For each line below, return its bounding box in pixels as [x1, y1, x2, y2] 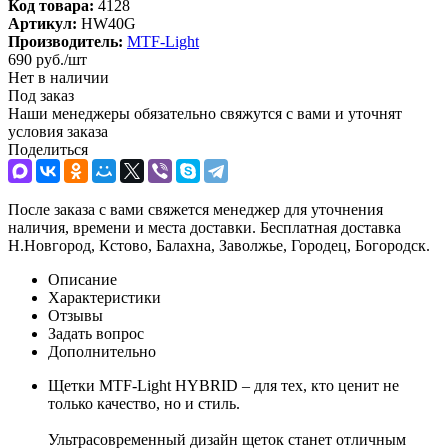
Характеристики [48, 288, 161, 306]
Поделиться [8, 140, 88, 158]
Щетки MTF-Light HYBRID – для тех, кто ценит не [48, 376, 399, 394]
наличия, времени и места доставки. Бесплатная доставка [8, 218, 401, 236]
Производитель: [8, 32, 123, 50]
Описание [48, 270, 117, 288]
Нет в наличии [8, 68, 109, 86]
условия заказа [8, 122, 108, 140]
